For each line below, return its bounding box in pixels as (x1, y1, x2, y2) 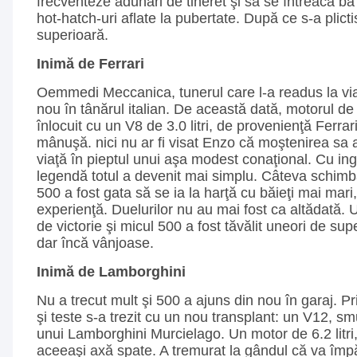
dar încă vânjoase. (37, 235, 154, 251)
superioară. (37, 27, 108, 43)
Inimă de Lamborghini (37, 264, 186, 280)
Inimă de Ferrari (37, 56, 144, 72)
